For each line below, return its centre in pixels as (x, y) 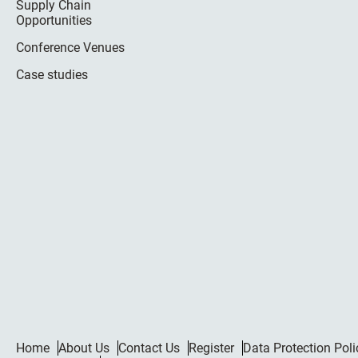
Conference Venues (70, 47)
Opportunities (54, 20)
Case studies (52, 74)
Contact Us (149, 348)
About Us (84, 348)
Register (211, 348)
